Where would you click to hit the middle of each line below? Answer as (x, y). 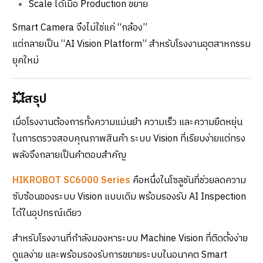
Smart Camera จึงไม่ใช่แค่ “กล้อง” (80, 28)
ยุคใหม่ (26, 60)
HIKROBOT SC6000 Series (71, 180)
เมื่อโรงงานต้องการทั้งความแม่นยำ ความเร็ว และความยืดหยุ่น (127, 122)
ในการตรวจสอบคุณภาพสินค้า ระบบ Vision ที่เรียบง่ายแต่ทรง (129, 139)
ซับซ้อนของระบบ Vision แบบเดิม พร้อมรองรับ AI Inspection (129, 197)
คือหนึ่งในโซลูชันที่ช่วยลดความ (188, 180)
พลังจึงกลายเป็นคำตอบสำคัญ (69, 155)
